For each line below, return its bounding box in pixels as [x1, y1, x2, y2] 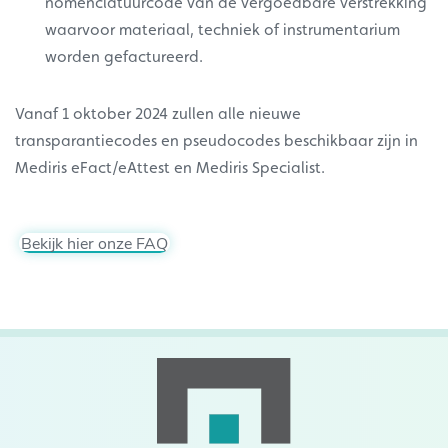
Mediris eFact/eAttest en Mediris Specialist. [15, 158, 325, 178]
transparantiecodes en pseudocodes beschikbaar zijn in [15, 131, 418, 151]
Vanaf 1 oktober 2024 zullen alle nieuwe [15, 104, 301, 124]
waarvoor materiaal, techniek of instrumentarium [45, 20, 400, 40]
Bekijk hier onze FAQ [21, 232, 169, 254]
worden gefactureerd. [45, 47, 207, 67]
